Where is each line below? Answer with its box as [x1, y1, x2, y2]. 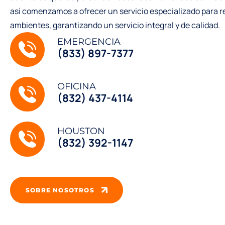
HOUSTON [57, 126, 105, 137]
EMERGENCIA [57, 36, 121, 48]
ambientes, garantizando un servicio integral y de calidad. [10, 20, 220, 31]
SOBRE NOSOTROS [26, 186, 94, 194]
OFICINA [57, 81, 96, 92]
